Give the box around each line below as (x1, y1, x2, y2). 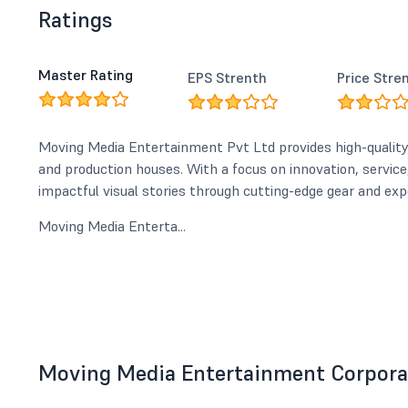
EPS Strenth (187, 68, 267, 87)
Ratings (38, 5, 113, 34)
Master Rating (38, 66, 133, 84)
